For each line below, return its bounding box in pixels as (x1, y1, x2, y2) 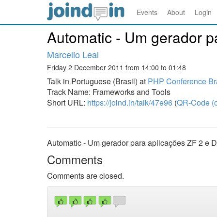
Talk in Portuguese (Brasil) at (47, 76, 148, 87)
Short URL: (47, 97, 87, 108)
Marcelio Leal (47, 48, 99, 61)
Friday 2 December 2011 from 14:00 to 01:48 (47, 62, 186, 72)
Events (137, 7, 157, 17)
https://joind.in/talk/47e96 (87, 97, 172, 108)
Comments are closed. (47, 170, 124, 181)
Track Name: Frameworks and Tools (47, 86, 170, 97)
